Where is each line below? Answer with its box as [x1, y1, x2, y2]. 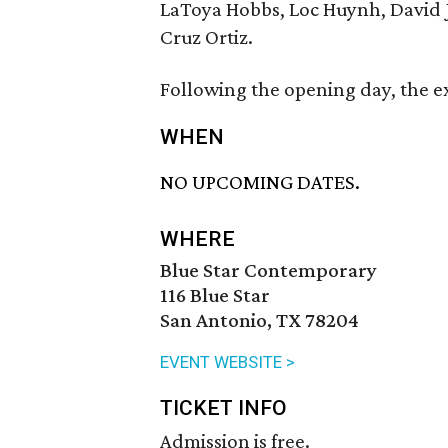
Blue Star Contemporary [160, 258, 377, 283]
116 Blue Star [160, 283, 270, 308]
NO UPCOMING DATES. [160, 170, 360, 195]
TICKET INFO [160, 396, 287, 421]
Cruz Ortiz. [160, 25, 253, 49]
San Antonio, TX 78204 [160, 308, 359, 333]
